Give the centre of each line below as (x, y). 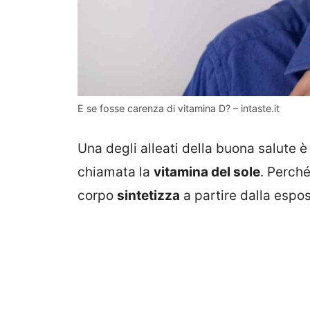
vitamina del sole (207, 172)
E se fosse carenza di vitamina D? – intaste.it (179, 109)
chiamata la (116, 172)
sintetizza (148, 195)
